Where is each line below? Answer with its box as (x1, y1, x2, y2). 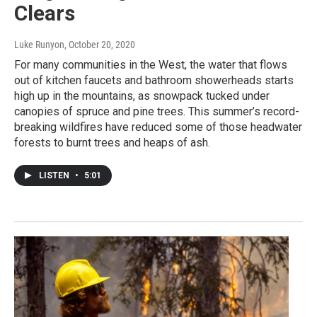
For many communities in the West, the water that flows (14, 57, 287, 71)
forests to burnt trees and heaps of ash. (14, 135, 210, 149)
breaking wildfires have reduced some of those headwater (14, 120, 302, 134)
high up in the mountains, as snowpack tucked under (14, 88, 270, 103)
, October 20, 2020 (64, 38, 135, 50)
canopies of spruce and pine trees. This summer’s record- (14, 104, 299, 118)
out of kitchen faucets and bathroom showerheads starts (14, 73, 294, 87)
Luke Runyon (14, 38, 64, 50)
